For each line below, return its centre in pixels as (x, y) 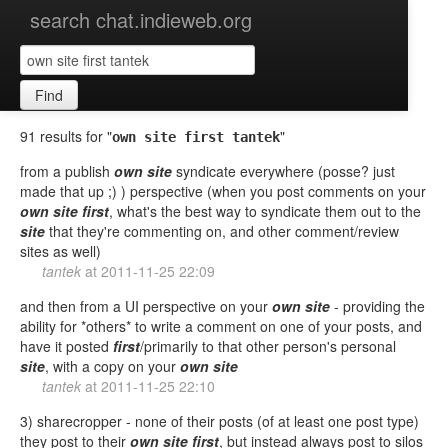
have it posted (66, 346)
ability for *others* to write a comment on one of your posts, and (221, 326)
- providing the (377, 306)
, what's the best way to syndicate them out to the (265, 211)
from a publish (67, 171)
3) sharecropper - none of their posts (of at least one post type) (219, 420)
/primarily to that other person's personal (268, 346)
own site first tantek (196, 136)
